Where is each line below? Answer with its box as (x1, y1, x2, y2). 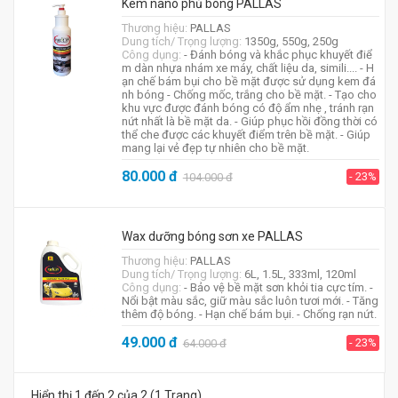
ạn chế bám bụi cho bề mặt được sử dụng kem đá (121, 75, 376, 88)
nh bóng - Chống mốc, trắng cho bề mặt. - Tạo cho (121, 88, 377, 101)
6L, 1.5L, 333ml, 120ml (243, 267, 356, 281)
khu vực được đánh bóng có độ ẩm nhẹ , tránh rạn (121, 101, 374, 115)
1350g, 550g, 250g (243, 35, 338, 48)
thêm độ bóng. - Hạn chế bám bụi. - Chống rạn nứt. (121, 307, 377, 321)
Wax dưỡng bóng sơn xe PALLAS (121, 229, 303, 243)
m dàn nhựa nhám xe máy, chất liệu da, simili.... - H (121, 61, 374, 75)
